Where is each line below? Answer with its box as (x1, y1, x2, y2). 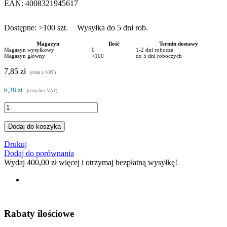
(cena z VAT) (30, 69, 56, 75)
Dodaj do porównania (4, 148, 74, 158)
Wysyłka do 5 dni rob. (75, 23, 150, 32)
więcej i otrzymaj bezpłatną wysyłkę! (57, 158, 177, 167)
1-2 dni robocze (136, 46, 173, 53)
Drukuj (4, 139, 27, 148)
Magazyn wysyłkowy (4, 46, 54, 53)
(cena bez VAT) (27, 87, 57, 93)
